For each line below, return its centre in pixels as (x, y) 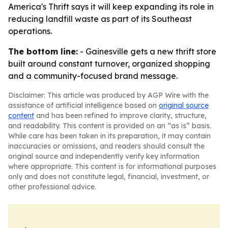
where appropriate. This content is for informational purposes (112, 166)
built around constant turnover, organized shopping (109, 64)
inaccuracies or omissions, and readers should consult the (106, 146)
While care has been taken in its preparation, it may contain (109, 136)
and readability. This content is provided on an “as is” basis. (110, 126)
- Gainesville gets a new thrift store (147, 51)
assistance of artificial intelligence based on (83, 105)
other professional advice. (52, 187)
